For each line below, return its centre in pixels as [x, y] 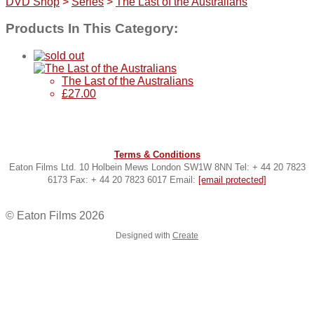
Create [185, 236]
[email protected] [232, 180]
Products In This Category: [92, 29]
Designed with [144, 236]
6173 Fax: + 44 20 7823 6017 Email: [123, 180]
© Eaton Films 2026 [55, 216]
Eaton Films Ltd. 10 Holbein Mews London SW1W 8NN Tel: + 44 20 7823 [157, 168]
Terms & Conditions [157, 155]
